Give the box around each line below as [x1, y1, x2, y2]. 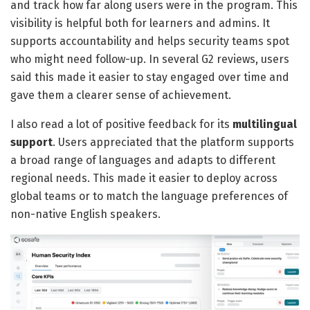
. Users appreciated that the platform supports [53, 136, 294, 149]
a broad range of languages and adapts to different [10, 154, 275, 167]
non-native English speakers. [10, 208, 161, 221]
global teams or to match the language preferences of [10, 190, 288, 203]
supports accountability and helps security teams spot [10, 35, 289, 48]
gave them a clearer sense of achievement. [10, 89, 231, 102]
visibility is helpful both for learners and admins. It [10, 17, 270, 30]
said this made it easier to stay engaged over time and [10, 71, 289, 84]
